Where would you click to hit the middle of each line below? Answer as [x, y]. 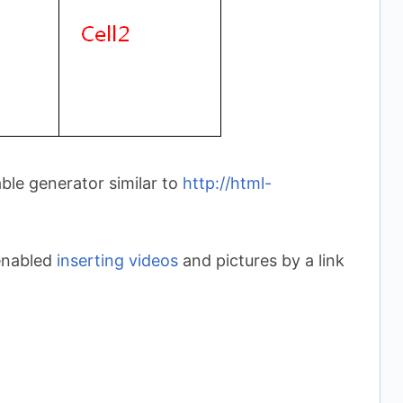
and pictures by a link [261, 260]
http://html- [227, 183]
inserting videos [117, 260]
